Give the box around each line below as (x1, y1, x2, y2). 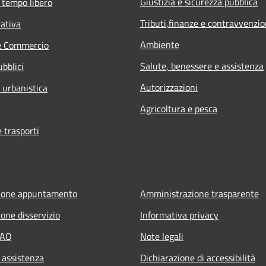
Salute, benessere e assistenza (140, 58, 264, 73)
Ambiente (140, 37, 179, 52)
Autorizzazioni (140, 80, 198, 94)
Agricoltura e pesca (140, 101, 217, 116)
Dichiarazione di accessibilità (140, 250, 255, 265)
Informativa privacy (140, 207, 218, 222)
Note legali (140, 229, 183, 243)
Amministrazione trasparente (140, 186, 259, 201)
